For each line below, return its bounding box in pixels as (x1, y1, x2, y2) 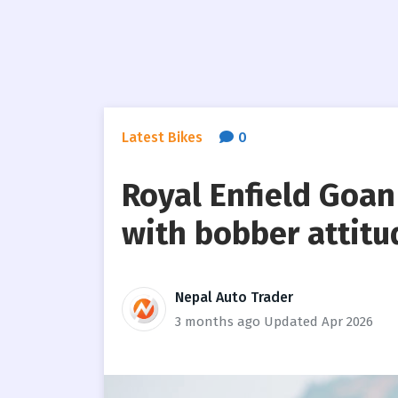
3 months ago (175, 313, 260, 330)
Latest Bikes (122, 128, 203, 146)
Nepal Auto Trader (175, 288, 293, 306)
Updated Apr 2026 (264, 313, 373, 330)
